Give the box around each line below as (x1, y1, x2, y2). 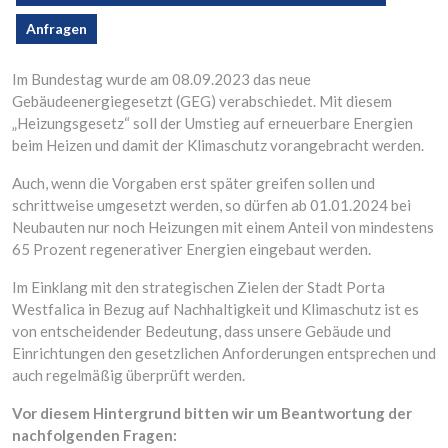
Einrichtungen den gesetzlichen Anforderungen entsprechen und (12, 344, 436, 362)
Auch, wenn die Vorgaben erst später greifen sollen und (12, 174, 375, 192)
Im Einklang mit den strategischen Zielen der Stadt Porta (12, 278, 385, 296)
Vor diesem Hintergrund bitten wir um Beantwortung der (12, 404, 412, 422)
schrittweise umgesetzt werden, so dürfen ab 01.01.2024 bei (12, 196, 411, 214)
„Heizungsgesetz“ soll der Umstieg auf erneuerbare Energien (12, 114, 413, 132)
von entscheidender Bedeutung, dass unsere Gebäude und (12, 322, 391, 340)
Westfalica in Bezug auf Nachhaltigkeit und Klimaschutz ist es (12, 300, 419, 318)
